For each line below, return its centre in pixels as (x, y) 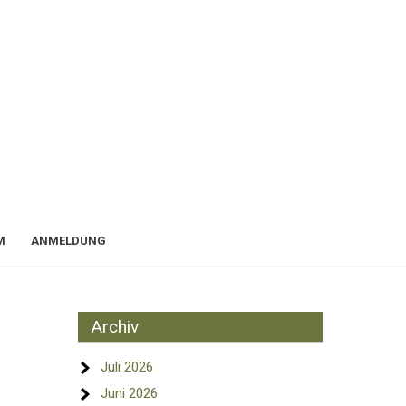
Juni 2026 (129, 393)
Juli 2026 (127, 367)
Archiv (115, 327)
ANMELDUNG (68, 241)
